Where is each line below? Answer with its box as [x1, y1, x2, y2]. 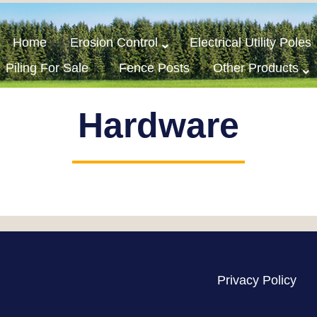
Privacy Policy [217, 272, 296, 287]
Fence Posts [118, 60, 190, 75]
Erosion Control [69, 35, 158, 50]
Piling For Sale [5, 60, 88, 75]
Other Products [212, 60, 299, 75]
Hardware [78, 105, 239, 145]
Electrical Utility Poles [189, 35, 311, 50]
